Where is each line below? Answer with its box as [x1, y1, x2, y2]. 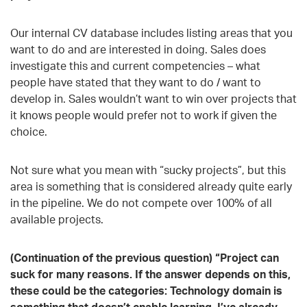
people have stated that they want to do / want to [10, 75, 261, 89]
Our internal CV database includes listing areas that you [10, 25, 293, 40]
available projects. [10, 212, 103, 226]
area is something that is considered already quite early [10, 179, 292, 193]
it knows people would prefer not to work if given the [10, 108, 277, 122]
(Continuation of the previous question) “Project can [10, 250, 279, 265]
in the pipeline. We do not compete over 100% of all [10, 195, 272, 210]
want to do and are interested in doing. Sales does [10, 42, 266, 56]
